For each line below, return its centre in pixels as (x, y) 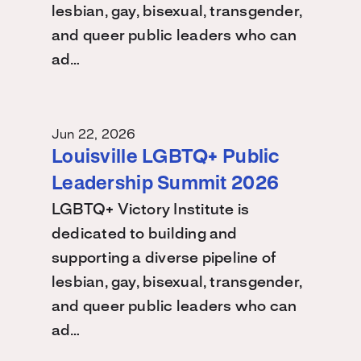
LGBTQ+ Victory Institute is (151, 210)
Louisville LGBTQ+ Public (166, 158)
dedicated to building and (145, 234)
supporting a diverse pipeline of (164, 259)
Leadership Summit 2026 (166, 185)
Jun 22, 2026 (94, 135)
